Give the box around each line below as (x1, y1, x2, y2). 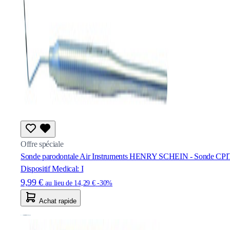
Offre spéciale (21, 139, 64, 148)
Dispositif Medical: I (21, 164, 84, 173)
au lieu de (45, 179, 72, 187)
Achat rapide (39, 197, 76, 205)
